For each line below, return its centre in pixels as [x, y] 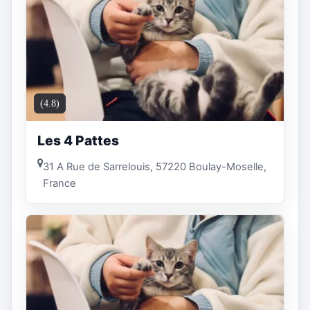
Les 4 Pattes [78, 141]
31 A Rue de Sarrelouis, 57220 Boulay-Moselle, [155, 166]
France [60, 183]
